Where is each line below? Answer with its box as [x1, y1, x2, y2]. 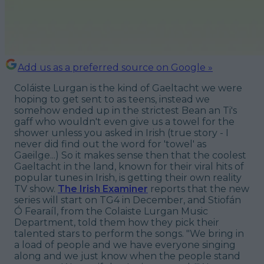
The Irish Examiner [58, 183, 148, 194]
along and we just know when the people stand [14, 250, 240, 262]
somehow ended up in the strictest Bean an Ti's [14, 104, 237, 116]
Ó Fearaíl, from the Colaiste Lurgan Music [14, 205, 208, 217]
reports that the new [148, 183, 249, 194]
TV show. [14, 183, 58, 194]
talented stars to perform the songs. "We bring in [14, 227, 244, 239]
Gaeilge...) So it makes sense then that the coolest [14, 149, 246, 161]
